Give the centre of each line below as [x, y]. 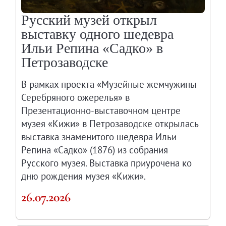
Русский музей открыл [89, 20]
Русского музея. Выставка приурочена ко [107, 163]
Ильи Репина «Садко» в [92, 48]
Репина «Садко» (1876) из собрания [95, 150]
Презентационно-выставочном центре [101, 111]
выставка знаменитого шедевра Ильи [99, 137]
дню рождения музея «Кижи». [84, 176]
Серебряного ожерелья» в [76, 98]
